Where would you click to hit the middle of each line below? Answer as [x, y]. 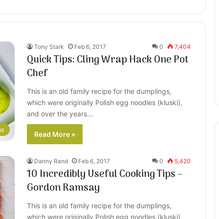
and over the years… [60, 114]
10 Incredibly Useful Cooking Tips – [105, 175]
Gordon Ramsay [63, 188]
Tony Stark [49, 47]
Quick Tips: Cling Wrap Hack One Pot [108, 60]
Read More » [55, 134]
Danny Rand [51, 161]
